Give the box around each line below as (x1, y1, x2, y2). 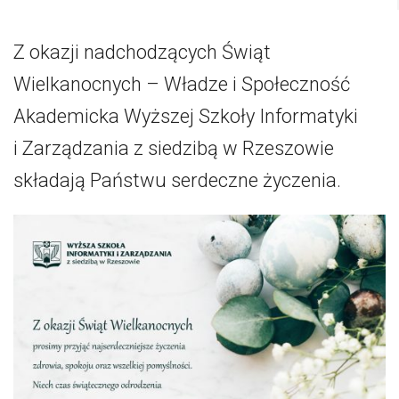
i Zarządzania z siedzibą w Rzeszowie (13, 137, 334, 159)
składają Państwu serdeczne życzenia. (13, 169, 341, 191)
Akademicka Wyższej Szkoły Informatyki (13, 105, 358, 127)
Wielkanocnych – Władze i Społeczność (13, 73, 350, 95)
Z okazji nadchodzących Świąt (13, 41, 271, 63)
